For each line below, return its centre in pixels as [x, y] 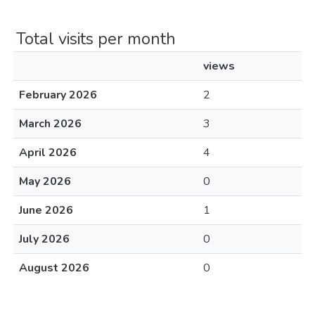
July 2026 [44, 239]
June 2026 [46, 210]
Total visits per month [96, 39]
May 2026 [45, 181]
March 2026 [50, 124]
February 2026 [58, 95]
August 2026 [54, 268]
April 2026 [48, 153]
